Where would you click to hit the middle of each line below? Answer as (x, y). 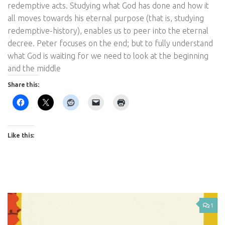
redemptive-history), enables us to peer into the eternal (108, 30)
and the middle (34, 68)
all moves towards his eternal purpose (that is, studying (106, 18)
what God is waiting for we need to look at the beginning (108, 55)
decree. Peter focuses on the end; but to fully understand (110, 43)
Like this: (21, 135)
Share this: (23, 84)
